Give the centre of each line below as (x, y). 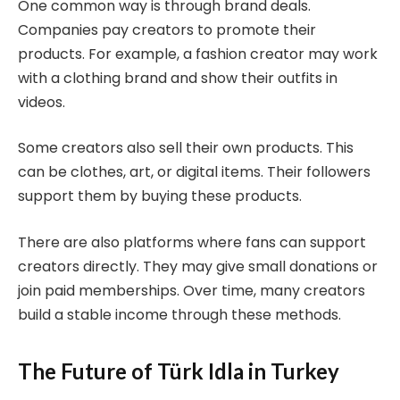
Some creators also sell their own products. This (186, 148)
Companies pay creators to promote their (167, 29)
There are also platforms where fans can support (192, 243)
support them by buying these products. (160, 196)
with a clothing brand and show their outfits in (178, 78)
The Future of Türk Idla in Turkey (179, 371)
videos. (42, 102)
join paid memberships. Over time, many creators (192, 291)
